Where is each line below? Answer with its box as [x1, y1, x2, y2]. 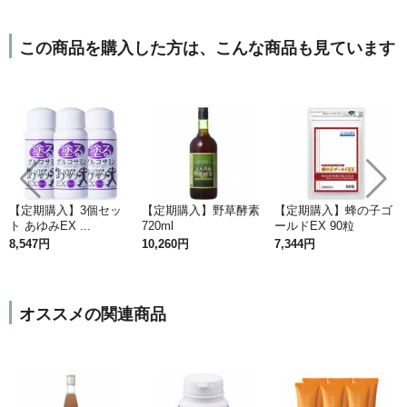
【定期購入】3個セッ [9, 203, 122, 217]
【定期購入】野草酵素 [142, 203, 260, 217]
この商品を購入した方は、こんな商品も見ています [18, 38, 395, 57]
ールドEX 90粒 [274, 219, 354, 233]
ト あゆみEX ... [9, 219, 91, 233]
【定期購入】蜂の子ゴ [274, 203, 392, 217]
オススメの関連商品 [18, 305, 166, 324]
